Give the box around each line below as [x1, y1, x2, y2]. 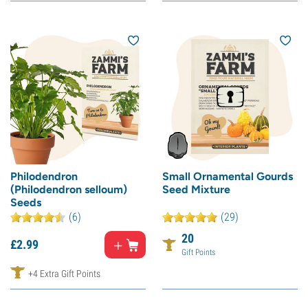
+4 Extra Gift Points [28, 268, 100, 279]
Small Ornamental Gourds [162, 170, 293, 183]
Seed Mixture [162, 183, 230, 196]
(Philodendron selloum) [10, 183, 127, 196]
